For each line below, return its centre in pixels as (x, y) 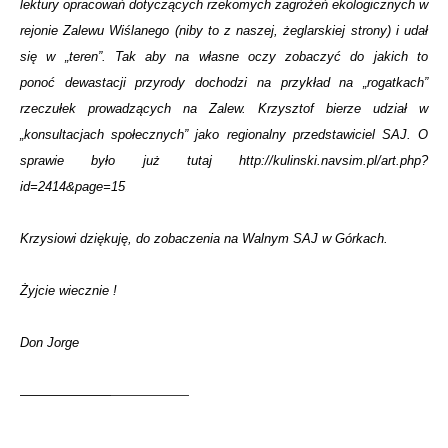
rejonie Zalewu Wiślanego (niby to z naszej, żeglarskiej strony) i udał (224, 30)
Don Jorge (49, 342)
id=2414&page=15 (72, 186)
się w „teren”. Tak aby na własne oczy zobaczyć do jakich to (224, 56)
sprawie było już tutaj (129, 160)
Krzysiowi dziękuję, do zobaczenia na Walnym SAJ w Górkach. (204, 238)
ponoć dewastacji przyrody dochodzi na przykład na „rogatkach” (224, 82)
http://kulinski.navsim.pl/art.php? (333, 160)
